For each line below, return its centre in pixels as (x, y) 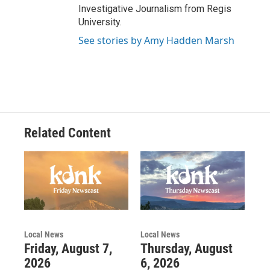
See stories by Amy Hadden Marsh (156, 41)
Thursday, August (186, 248)
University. (100, 22)
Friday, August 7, (68, 248)
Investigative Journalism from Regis (155, 9)
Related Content (67, 133)
